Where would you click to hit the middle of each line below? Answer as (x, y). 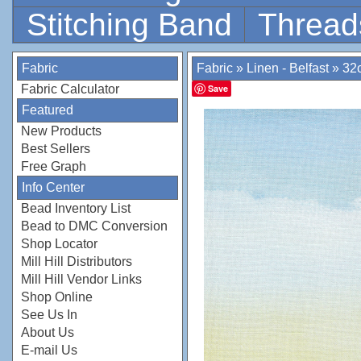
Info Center (53, 187)
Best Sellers (56, 149)
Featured (48, 110)
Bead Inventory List (76, 208)
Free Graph (54, 166)
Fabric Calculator (70, 89)
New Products (61, 131)
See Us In (49, 315)
